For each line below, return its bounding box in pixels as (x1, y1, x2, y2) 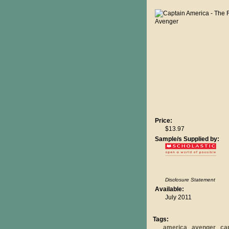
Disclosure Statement (165, 177, 215, 182)
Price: (155, 117, 172, 124)
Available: (155, 186, 184, 193)
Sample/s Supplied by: (155, 135, 219, 143)
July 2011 (165, 194, 192, 201)
